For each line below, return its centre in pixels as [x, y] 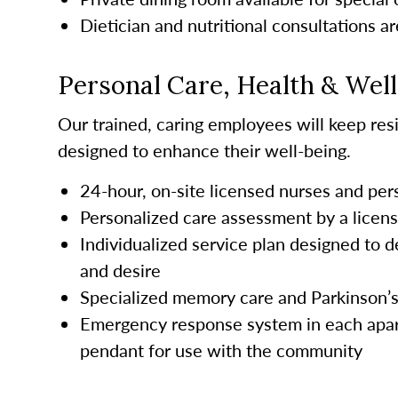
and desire [120, 270]
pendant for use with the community [221, 350]
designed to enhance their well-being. [204, 150]
